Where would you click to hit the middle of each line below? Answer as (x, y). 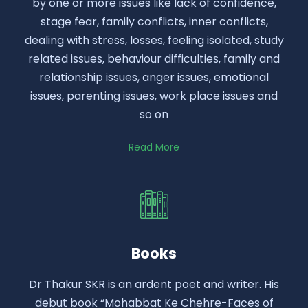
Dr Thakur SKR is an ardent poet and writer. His (154, 285)
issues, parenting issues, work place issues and (154, 96)
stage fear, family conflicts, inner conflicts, (154, 22)
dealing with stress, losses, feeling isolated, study (154, 41)
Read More (154, 147)
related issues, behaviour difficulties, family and (154, 59)
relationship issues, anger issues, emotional (154, 78)
